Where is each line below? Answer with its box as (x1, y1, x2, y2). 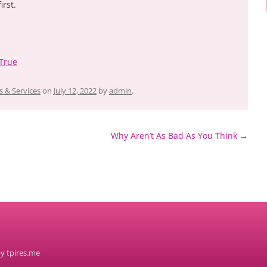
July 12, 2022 (54, 85, 97, 96)
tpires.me (7, 247, 40, 258)
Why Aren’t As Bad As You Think (111, 130, 240, 141)
